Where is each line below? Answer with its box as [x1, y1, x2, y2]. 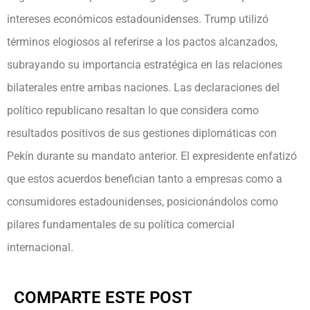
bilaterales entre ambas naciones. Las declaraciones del [7, 80, 280, 94]
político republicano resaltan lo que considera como [7, 103, 259, 117]
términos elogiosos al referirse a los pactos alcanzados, [7, 35, 277, 48]
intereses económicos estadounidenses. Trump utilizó [7, 12, 268, 26]
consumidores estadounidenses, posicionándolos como [7, 194, 278, 208]
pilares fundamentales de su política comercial [7, 217, 235, 231]
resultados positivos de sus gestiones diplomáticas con [7, 126, 277, 140]
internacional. [7, 240, 73, 254]
